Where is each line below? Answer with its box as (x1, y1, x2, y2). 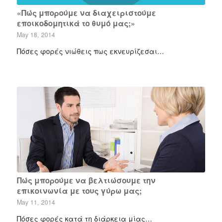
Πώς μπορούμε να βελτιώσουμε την (16, 175, 156, 186)
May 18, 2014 (16, 30, 55, 40)
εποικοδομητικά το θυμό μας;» (16, 18, 135, 29)
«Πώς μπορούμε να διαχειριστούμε (16, 7, 156, 19)
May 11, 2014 (16, 198, 55, 207)
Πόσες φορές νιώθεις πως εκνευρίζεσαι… (16, 46, 164, 56)
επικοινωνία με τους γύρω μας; (16, 185, 142, 197)
